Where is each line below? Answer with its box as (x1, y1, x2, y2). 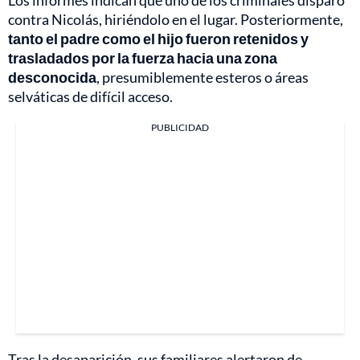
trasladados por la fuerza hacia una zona (8, 48, 277, 67)
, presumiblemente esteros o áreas (96, 67, 309, 86)
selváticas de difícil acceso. (8, 87, 173, 105)
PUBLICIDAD (151, 121, 209, 133)
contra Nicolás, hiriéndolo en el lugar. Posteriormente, (8, 10, 343, 28)
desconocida (8, 67, 96, 86)
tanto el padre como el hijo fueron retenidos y (8, 29, 309, 47)
